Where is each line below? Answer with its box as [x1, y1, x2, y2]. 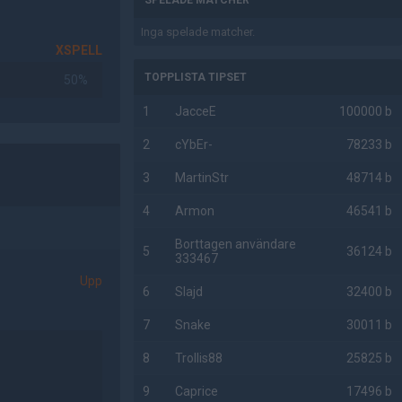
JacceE [175, 104, 217, 118]
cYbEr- [175, 137, 214, 152]
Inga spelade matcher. [141, 25, 256, 39]
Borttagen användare [175, 237, 297, 251]
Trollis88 [175, 351, 223, 365]
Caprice [175, 384, 219, 398]
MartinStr [175, 170, 230, 185]
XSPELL [56, 43, 103, 57]
